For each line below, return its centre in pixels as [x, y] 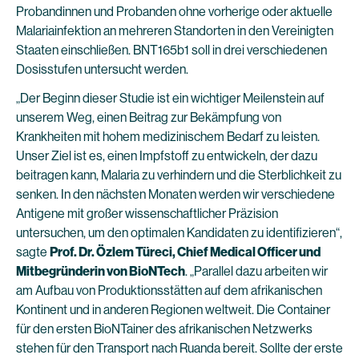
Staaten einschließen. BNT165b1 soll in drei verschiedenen [171, 50]
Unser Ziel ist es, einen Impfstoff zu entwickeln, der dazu [167, 156]
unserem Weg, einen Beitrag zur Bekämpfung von [149, 117]
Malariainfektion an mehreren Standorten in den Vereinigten [175, 31]
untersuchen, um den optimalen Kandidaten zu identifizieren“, [179, 233]
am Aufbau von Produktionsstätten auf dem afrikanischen [169, 290]
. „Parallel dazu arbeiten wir [256, 271]
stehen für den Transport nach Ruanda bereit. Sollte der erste [179, 348]
